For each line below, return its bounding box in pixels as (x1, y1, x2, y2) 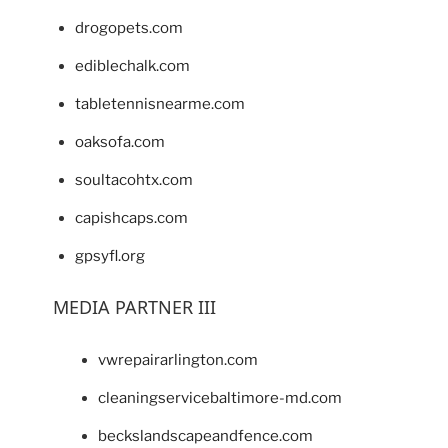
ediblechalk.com (75, 56, 190, 75)
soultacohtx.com (75, 170, 193, 189)
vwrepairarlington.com (97, 351, 258, 370)
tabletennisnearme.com (75, 94, 245, 113)
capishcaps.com (75, 208, 188, 227)
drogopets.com (75, 18, 183, 37)
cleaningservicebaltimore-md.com (97, 389, 342, 408)
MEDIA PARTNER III (52, 294, 216, 319)
